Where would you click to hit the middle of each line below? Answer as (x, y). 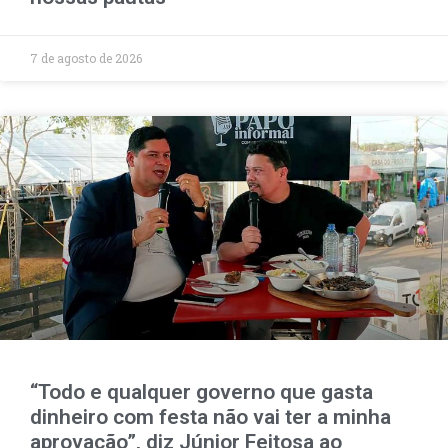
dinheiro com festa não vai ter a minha (210, 416)
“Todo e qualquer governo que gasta (201, 391)
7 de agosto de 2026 (86, 57)
